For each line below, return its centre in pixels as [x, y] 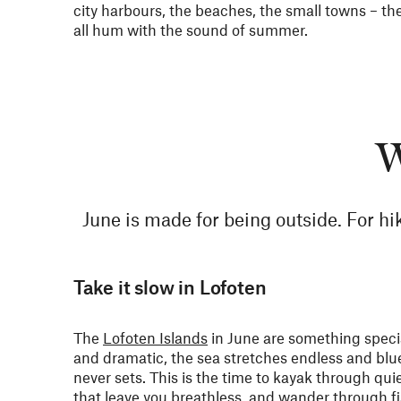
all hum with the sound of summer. [191, 30]
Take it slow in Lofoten [170, 287]
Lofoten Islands [155, 337]
